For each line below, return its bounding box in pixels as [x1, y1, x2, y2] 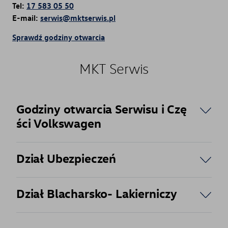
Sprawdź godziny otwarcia [12, 32, 105, 43]
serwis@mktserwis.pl [40, 12, 116, 23]
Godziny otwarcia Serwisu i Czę [16, 101, 187, 117]
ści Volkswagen [16, 116, 101, 131]
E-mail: [12, 12, 40, 23]
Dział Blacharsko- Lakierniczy [16, 186, 178, 201]
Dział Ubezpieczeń [16, 151, 117, 166]
